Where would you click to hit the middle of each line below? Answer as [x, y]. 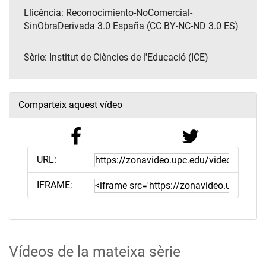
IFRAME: [55, 185]
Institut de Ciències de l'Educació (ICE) [129, 58]
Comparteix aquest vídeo [70, 105]
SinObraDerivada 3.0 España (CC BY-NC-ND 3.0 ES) [131, 26]
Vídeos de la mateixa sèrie [95, 252]
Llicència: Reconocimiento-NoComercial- [108, 13]
